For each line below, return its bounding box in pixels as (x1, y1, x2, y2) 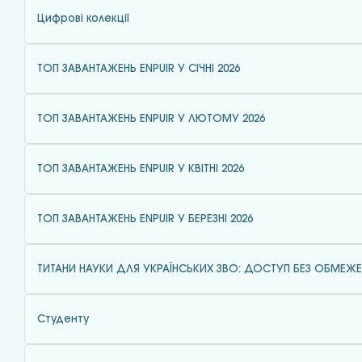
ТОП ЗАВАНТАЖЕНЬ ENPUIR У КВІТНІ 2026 (37, 164, 244, 174)
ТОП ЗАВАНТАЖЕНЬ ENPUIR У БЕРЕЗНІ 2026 (37, 214, 253, 224)
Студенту (37, 314, 89, 324)
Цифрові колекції (37, 14, 129, 23)
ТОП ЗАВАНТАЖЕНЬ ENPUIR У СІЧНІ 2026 (37, 64, 240, 74)
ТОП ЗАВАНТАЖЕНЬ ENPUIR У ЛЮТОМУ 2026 (37, 114, 265, 124)
